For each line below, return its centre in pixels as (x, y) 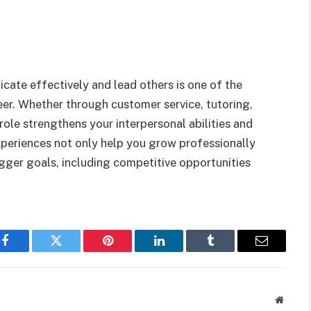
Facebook (28, 251)
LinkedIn (181, 251)
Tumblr (228, 251)
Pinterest (128, 251)
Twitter (73, 251)
